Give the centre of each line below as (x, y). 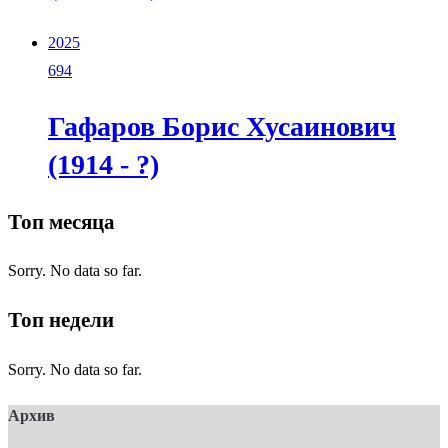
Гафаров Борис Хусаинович (222, 127)
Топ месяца (61, 221)
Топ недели (61, 320)
